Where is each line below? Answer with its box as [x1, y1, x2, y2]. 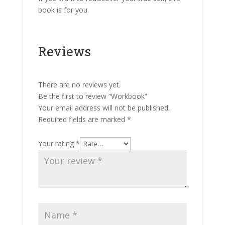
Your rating [38, 139, 76, 148]
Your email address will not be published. [38, 103, 170, 113]
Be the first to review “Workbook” [38, 91, 147, 101]
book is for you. [38, 5, 89, 15]
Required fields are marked [38, 115, 127, 124]
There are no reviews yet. [38, 80, 121, 89]
